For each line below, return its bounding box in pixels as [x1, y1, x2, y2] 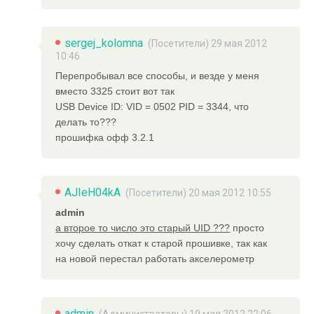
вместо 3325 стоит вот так [55, 85, 175, 97]
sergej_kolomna [64, 36, 144, 50]
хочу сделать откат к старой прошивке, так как [55, 237, 268, 249]
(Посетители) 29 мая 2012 [148, 37, 268, 49]
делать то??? [55, 116, 117, 128]
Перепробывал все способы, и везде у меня [55, 69, 260, 81]
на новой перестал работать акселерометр [55, 252, 255, 264]
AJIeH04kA [64, 185, 121, 199]
